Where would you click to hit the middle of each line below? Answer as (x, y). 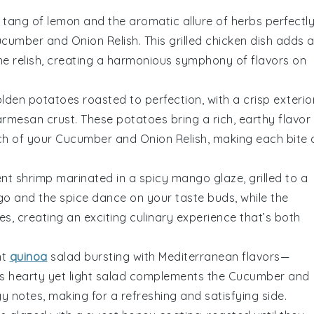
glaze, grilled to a (259, 178)
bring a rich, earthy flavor (239, 119)
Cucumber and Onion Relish (131, 138)
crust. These (80, 119)
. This (153, 40)
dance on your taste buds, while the (189, 197)
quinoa (28, 256)
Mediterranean (199, 256)
